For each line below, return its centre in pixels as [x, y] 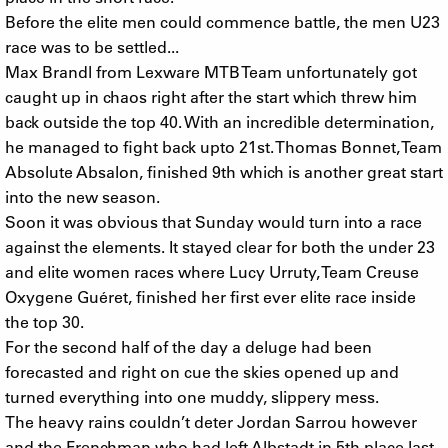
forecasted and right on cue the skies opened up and [202, 371]
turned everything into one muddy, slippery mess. [192, 396]
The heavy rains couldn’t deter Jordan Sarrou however [211, 421]
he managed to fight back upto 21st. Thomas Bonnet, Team [223, 146]
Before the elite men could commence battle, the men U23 [222, 21]
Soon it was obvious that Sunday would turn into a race [213, 221]
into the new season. [82, 196]
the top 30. [44, 321]
